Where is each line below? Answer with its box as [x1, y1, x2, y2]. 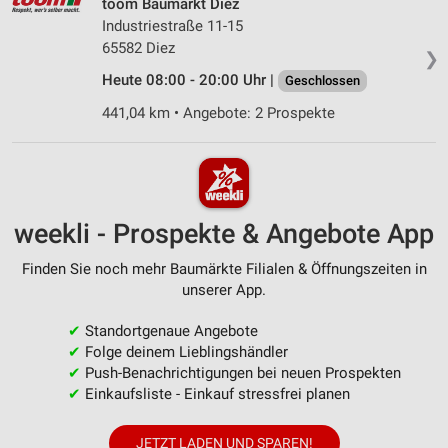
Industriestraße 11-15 [102, 17, 243, 36]
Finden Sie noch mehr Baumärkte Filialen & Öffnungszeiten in [21, 259, 427, 278]
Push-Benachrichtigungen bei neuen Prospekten [80, 363, 401, 382]
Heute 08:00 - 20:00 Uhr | [102, 71, 278, 90]
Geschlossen [285, 73, 360, 89]
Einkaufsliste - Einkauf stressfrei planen [80, 384, 350, 403]
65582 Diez [102, 39, 175, 58]
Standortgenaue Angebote [80, 321, 258, 340]
